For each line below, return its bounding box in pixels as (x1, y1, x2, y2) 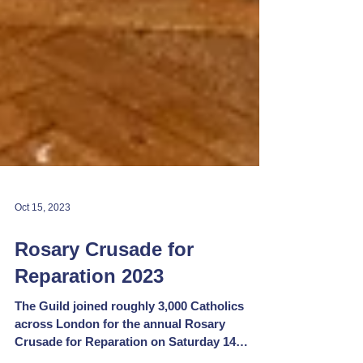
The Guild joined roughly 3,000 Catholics (15, 337, 244, 352)
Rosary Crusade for (15, 276, 194, 299)
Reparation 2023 (15, 303, 164, 326)
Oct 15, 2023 (15, 240, 70, 252)
